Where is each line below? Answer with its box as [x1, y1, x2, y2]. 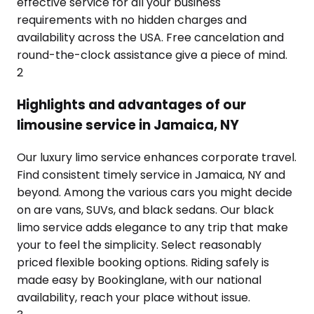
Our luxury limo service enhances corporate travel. [17, 149, 296, 165]
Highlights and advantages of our [17, 95, 246, 114]
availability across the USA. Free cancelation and [17, 29, 284, 46]
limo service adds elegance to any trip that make [17, 219, 288, 235]
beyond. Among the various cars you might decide [17, 184, 292, 200]
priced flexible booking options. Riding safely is [17, 254, 269, 271]
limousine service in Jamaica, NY [17, 115, 239, 135]
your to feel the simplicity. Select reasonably [17, 236, 261, 253]
